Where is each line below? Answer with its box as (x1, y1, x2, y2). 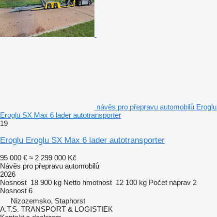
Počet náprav (149, 178, 191, 186)
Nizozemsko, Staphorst (11, 196, 85, 205)
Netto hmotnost (63, 178, 112, 186)
